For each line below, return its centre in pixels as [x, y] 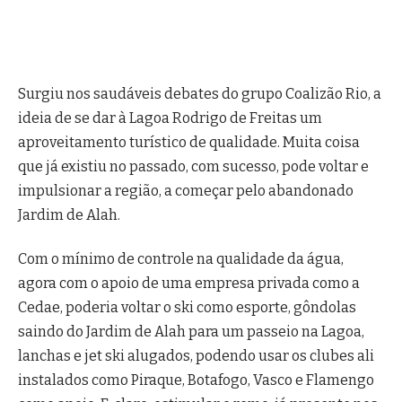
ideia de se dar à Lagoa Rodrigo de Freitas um [170, 118]
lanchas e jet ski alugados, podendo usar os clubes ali [196, 355]
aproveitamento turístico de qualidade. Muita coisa [189, 142]
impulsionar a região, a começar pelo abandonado [186, 190]
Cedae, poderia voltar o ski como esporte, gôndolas [187, 307]
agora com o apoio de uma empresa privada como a [189, 283]
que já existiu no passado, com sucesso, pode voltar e [193, 166]
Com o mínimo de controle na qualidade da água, [181, 258]
